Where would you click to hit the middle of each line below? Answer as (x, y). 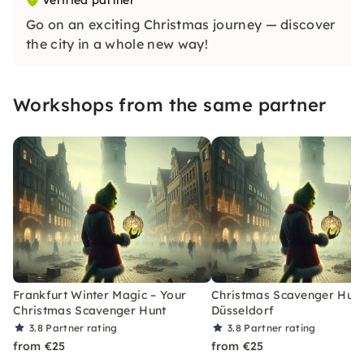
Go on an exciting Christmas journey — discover (181, 24)
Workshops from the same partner (170, 105)
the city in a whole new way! (117, 44)
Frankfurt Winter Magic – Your (100, 295)
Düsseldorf (243, 310)
